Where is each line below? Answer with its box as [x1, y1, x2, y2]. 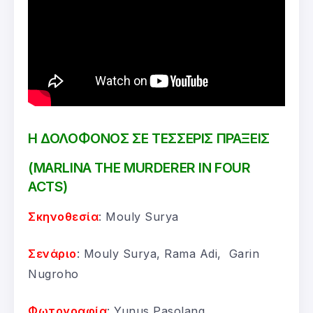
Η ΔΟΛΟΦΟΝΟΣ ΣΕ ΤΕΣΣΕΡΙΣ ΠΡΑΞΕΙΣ [28, 129, 270, 147]
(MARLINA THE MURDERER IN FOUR [28, 159, 251, 176]
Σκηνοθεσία [28, 209, 99, 224]
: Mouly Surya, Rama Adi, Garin [76, 246, 259, 261]
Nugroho [28, 266, 79, 281]
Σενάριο [28, 246, 77, 261]
